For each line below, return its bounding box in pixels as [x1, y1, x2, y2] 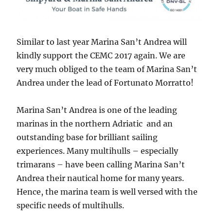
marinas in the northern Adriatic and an [17, 119, 173, 129]
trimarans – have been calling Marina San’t [17, 160, 185, 170]
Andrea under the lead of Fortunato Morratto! [17, 78, 194, 88]
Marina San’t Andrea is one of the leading [17, 105, 178, 115]
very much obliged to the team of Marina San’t [17, 64, 198, 74]
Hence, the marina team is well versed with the [17, 187, 198, 197]
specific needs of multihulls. [17, 200, 125, 211]
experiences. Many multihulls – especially [17, 146, 179, 156]
